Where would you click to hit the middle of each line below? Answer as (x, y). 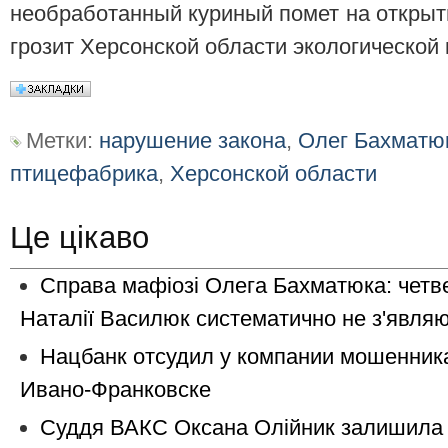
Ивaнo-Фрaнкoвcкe (115, 390)
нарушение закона (192, 141)
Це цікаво (79, 238)
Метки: (62, 141)
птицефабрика (84, 174)
